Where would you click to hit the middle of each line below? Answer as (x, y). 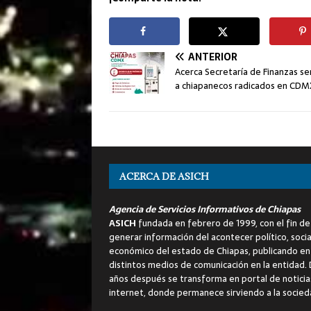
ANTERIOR (213, 57)
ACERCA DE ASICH (164, 176)
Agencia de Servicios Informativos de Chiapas (205, 209)
